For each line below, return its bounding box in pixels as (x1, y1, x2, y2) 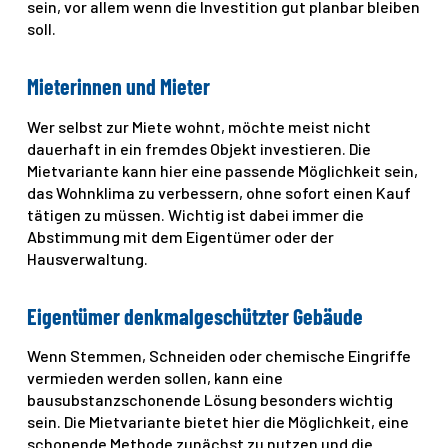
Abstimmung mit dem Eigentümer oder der (27, 226, 335, 246)
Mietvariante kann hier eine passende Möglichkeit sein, (27, 160, 419, 180)
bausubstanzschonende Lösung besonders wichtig (27, 389, 394, 409)
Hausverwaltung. (27, 248, 149, 268)
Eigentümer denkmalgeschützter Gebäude (27, 302, 364, 329)
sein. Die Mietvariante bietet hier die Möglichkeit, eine (27, 411, 410, 431)
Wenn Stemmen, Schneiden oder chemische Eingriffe (27, 345, 412, 365)
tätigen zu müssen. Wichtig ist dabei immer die (27, 204, 365, 224)
